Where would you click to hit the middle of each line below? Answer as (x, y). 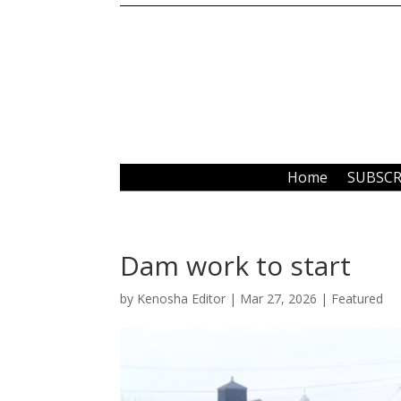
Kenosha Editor (182, 299)
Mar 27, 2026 (279, 299)
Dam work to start (236, 265)
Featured (358, 299)
